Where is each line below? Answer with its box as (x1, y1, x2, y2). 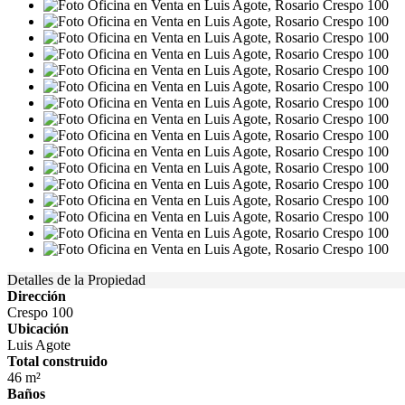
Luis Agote (7, 337, 71, 353)
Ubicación (7, 321, 69, 336)
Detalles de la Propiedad (7, 272, 146, 287)
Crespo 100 (7, 305, 73, 320)
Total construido (7, 353, 108, 369)
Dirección (7, 288, 66, 304)
